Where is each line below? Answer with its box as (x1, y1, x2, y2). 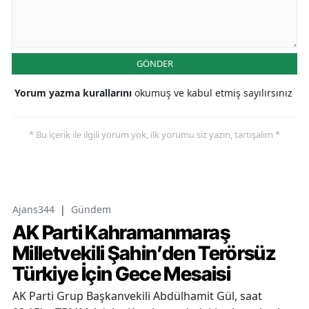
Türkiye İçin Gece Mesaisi (12, 262, 230, 286)
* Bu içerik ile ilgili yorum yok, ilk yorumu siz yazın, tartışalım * (29, 128, 280, 141)
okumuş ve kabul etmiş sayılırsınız (134, 86, 292, 100)
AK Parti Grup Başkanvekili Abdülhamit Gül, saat (12, 288, 262, 304)
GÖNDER (136, 57, 173, 70)
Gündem (71, 203, 111, 217)
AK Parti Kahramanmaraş (12, 221, 230, 245)
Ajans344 (12, 203, 54, 217)
